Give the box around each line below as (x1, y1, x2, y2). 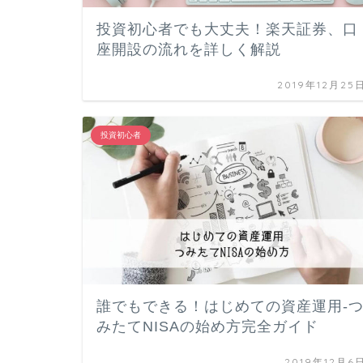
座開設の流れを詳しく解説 (96, 41, 281, 58)
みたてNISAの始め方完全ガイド (96, 318, 318, 335)
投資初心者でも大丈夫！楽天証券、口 (96, 20, 358, 37)
